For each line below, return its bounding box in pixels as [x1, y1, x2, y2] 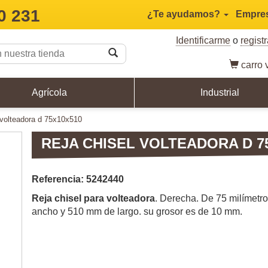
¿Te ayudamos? [147, 9, 223, 19]
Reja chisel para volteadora [32, 193, 155, 203]
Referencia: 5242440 [32, 173, 124, 184]
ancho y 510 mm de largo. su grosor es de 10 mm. [32, 206, 242, 217]
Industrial [200, 87, 239, 98]
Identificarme [175, 35, 230, 46]
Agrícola [31, 87, 67, 98]
